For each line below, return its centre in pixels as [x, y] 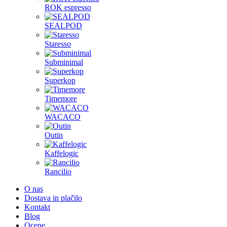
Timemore [61, 99]
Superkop [60, 80]
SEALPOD [63, 26]
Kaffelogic [62, 153]
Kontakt [37, 207]
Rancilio [58, 172]
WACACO [63, 117]
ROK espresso [68, 7]
